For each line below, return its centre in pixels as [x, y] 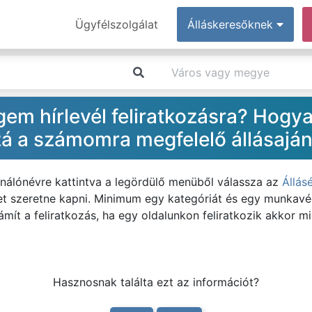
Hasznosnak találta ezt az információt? [156, 282]
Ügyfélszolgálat [117, 24]
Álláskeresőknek [232, 24]
